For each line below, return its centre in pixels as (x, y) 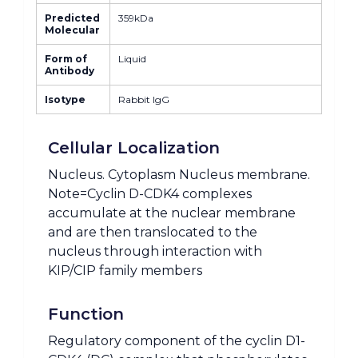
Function (86, 314)
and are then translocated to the (153, 232)
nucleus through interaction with (155, 251)
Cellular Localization (134, 148)
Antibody (70, 71)
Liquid (132, 59)
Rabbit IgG (144, 99)
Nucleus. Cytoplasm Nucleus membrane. (179, 175)
